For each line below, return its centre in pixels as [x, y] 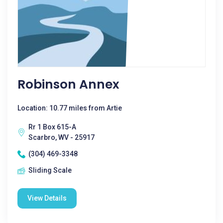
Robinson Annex [68, 84]
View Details [47, 198]
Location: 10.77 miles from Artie [70, 108]
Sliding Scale [50, 170]
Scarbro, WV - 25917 [61, 137]
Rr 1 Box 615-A [52, 127]
